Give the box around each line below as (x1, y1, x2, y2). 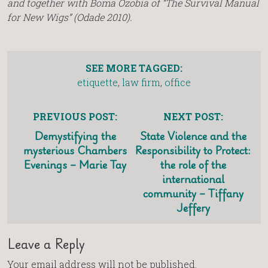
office (165, 75, 191, 89)
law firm (122, 75, 160, 89)
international (162, 170, 224, 187)
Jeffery (176, 199, 210, 216)
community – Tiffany (142, 184, 243, 202)
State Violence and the (139, 127, 246, 144)
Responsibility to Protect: (135, 141, 251, 159)
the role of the (160, 156, 226, 173)
